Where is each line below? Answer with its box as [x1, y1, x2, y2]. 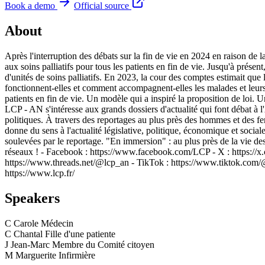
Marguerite [15, 250, 56, 260]
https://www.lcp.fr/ [5, 167, 75, 178]
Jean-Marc [11, 239, 50, 250]
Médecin [41, 218, 73, 228]
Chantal [14, 228, 43, 239]
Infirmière [59, 250, 95, 260]
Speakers [5, 190, 60, 206]
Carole [14, 218, 38, 228]
